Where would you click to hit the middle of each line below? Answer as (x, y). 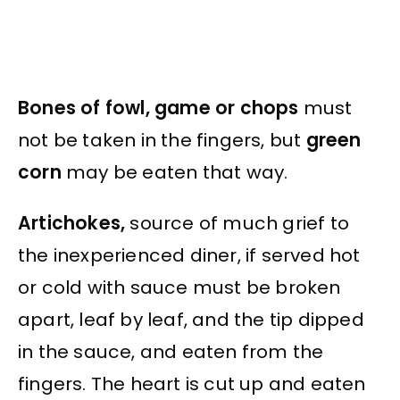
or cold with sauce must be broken (179, 287)
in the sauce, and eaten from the (171, 351)
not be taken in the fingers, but (162, 141)
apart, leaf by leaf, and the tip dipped (191, 319)
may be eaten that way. (175, 173)
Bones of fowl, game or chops (158, 108)
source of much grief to (237, 223)
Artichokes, (72, 223)
